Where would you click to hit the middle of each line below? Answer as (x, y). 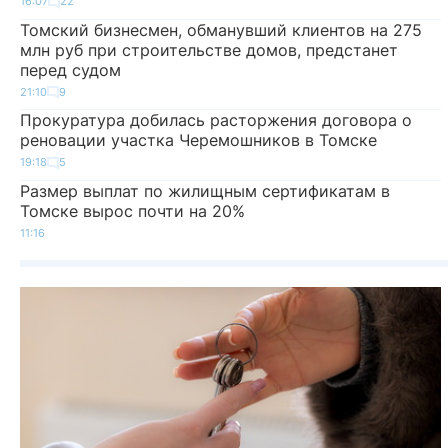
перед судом (70, 69)
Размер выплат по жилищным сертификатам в (205, 190)
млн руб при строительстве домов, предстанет (209, 49)
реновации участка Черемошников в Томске (198, 140)
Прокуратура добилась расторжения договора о (216, 120)
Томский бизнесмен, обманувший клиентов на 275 (221, 29)
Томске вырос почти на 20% (132, 210)
